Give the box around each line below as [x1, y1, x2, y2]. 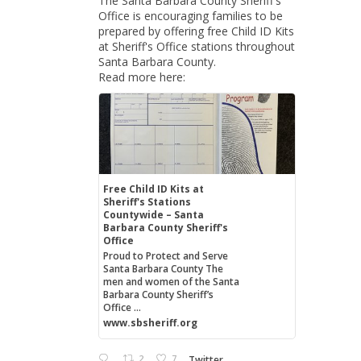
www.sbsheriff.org [102, 316, 197, 330]
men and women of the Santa [102, 275, 239, 288]
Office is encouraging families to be [98, 8, 283, 23]
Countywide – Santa [102, 208, 204, 222]
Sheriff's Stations [102, 195, 191, 209]
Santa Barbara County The [102, 262, 223, 276]
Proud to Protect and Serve [102, 249, 228, 263]
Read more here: [98, 69, 185, 85]
